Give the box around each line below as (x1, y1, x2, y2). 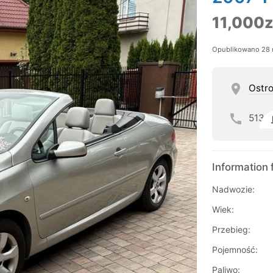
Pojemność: (211, 244, 258, 255)
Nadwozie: (211, 184, 255, 195)
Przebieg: (211, 224, 250, 235)
